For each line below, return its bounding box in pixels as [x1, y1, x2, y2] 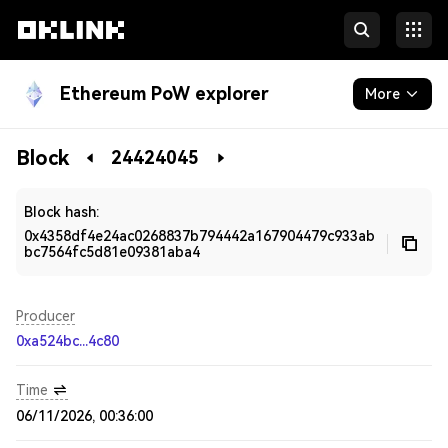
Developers [16, 181, 98, 197]
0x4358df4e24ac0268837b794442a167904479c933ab [24, 228, 375, 244]
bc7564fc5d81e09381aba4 [24, 244, 200, 260]
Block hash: [24, 204, 99, 220]
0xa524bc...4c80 [16, 333, 119, 349]
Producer [16, 308, 75, 324]
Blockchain [16, 141, 94, 157]
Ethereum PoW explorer [60, 83, 269, 104]
